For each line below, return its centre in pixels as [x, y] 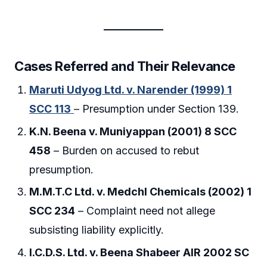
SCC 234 [52, 211]
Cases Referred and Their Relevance [125, 66]
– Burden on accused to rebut [125, 150]
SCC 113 [50, 109]
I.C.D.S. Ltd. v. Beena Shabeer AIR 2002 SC [139, 252]
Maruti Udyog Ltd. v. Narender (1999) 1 [131, 90]
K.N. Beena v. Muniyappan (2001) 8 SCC [133, 131]
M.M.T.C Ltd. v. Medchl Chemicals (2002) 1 [141, 192]
